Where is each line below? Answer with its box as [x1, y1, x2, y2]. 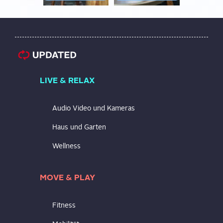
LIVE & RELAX [40, 75, 95, 85]
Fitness [52, 201, 76, 209]
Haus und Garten [52, 123, 106, 131]
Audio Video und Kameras [52, 104, 135, 112]
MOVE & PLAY [40, 172, 95, 182]
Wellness [52, 142, 81, 150]
